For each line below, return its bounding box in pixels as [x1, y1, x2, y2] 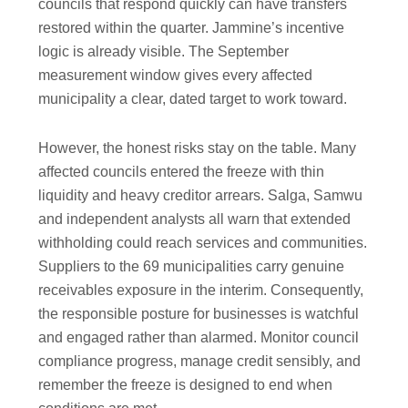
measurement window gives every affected [38, 67, 313, 83]
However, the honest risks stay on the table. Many [38, 140, 357, 156]
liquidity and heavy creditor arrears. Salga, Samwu [38, 188, 363, 203]
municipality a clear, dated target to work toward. [38, 91, 348, 107]
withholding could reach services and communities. [38, 235, 368, 250]
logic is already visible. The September [38, 44, 290, 59]
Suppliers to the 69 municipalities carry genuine [38, 259, 345, 274]
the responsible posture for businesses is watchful [38, 306, 360, 321]
